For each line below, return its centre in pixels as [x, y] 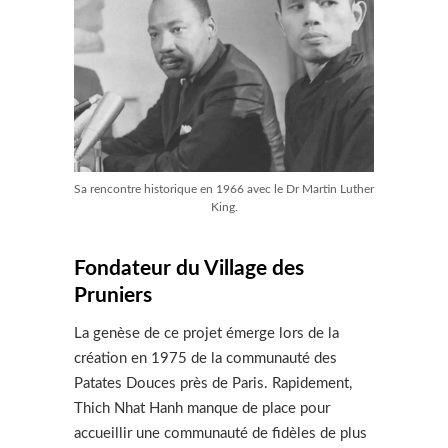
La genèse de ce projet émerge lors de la [206, 333]
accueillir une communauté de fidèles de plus [220, 433]
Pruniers [115, 295]
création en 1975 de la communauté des [205, 358]
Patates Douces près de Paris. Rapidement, [213, 383]
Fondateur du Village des [189, 268]
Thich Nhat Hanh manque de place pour [202, 408]
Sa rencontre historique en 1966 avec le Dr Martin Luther [224, 188]
